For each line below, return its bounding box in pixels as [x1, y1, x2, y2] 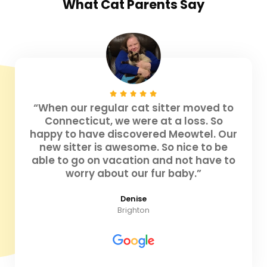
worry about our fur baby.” [66, 166, 201, 181]
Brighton [117, 204, 150, 215]
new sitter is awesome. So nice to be [39, 139, 228, 154]
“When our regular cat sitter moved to [33, 100, 234, 115]
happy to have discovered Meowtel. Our [30, 126, 237, 141]
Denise [120, 193, 147, 204]
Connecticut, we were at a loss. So [44, 113, 223, 128]
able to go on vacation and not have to [32, 153, 235, 167]
